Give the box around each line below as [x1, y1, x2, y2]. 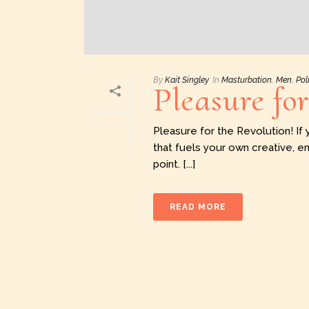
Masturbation [221, 75, 272, 86]
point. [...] [153, 158, 195, 171]
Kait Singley [165, 75, 209, 86]
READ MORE [170, 202, 226, 212]
